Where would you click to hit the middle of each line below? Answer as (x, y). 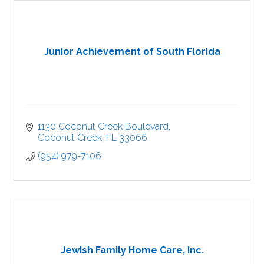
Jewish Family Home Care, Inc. (132, 250)
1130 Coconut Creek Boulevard (103, 126)
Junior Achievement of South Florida (132, 52)
